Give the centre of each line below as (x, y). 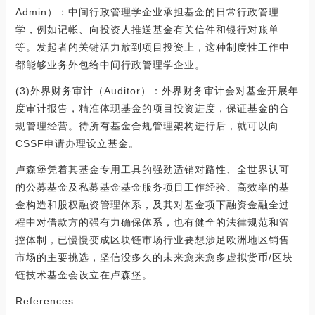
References (44, 301)
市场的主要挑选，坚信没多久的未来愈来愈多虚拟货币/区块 (154, 257)
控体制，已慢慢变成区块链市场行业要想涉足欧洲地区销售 (152, 239)
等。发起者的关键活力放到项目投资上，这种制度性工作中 (152, 47)
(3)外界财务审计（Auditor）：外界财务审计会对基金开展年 (157, 90)
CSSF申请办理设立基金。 (77, 143)
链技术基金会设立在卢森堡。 (84, 275)
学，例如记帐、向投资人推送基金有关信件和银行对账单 (147, 29)
